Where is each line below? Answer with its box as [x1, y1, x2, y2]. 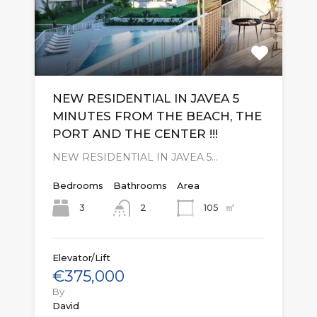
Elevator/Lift [52, 251, 110, 263]
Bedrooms [52, 179, 103, 191]
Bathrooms [113, 179, 167, 191]
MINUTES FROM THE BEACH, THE [52, 108, 262, 123]
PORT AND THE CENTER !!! [52, 126, 218, 141]
